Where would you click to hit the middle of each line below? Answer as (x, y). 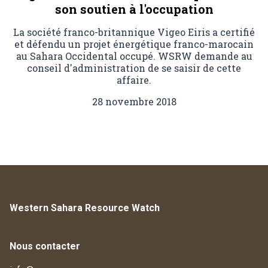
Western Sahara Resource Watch (85, 208)
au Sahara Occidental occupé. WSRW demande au (134, 56)
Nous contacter (45, 246)
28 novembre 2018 (134, 102)
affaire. (134, 80)
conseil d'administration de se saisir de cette (134, 68)
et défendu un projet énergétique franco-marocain (134, 44)
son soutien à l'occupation (134, 9)
